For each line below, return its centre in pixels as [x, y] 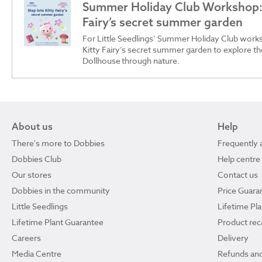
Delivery [233, 237]
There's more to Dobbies [58, 143]
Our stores [32, 174]
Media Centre [37, 253]
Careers [26, 237]
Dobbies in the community [61, 190]
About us [32, 126]
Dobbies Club [37, 158]
